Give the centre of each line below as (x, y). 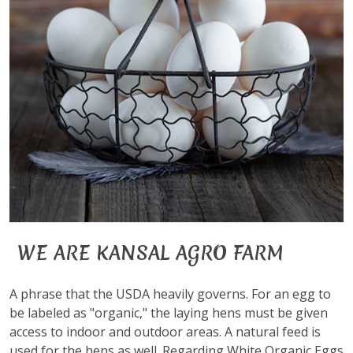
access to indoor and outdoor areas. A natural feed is (165, 332)
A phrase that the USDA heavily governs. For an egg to (170, 294)
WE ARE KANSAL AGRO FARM (150, 253)
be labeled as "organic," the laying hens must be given (169, 313)
